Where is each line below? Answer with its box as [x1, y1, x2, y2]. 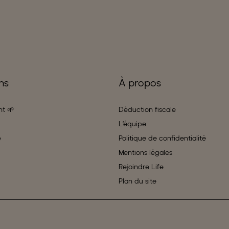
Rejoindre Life [119, 162, 164, 171]
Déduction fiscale [119, 105, 176, 113]
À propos [119, 76, 161, 89]
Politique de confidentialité [119, 133, 206, 142]
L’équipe [119, 119, 146, 128]
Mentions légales [119, 148, 172, 156]
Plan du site [119, 176, 156, 185]
